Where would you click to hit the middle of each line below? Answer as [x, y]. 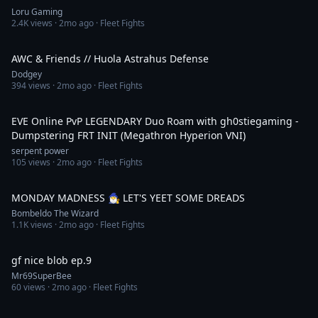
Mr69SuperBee [42, 276]
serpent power [40, 151]
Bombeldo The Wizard [55, 213]
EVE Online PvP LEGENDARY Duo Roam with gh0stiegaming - [155, 121]
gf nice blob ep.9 [51, 260]
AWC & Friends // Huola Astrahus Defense [110, 59]
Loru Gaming [37, 12]
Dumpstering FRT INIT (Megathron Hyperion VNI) [128, 135]
